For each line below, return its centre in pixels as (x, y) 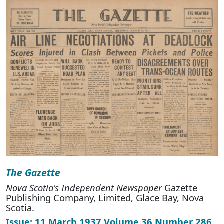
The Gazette (33, 173)
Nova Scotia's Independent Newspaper (84, 188)
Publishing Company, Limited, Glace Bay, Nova (105, 198)
